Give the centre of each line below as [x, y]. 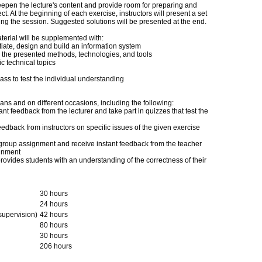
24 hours [54, 204]
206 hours [56, 246]
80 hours [54, 225]
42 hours [54, 215]
